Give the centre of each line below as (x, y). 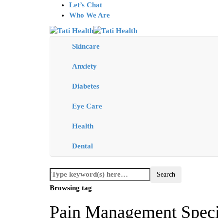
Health (83, 126)
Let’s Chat (86, 5)
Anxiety (84, 66)
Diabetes (86, 86)
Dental (82, 146)
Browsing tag (71, 188)
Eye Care (87, 106)
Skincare (86, 46)
